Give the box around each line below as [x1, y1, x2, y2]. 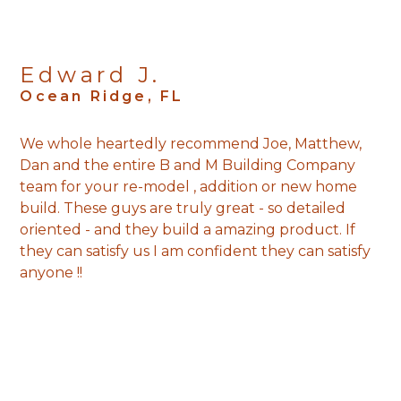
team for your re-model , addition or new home [20, 177, 358, 195]
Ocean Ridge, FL [20, 87, 184, 105]
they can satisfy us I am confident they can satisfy [20, 242, 371, 260]
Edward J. [20, 61, 162, 88]
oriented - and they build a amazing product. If [20, 220, 356, 238]
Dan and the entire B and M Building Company [20, 156, 356, 174]
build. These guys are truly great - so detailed [20, 199, 346, 217]
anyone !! [20, 263, 83, 281]
